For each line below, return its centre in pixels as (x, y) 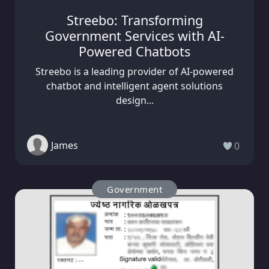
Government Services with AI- (134, 36)
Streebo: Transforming (134, 20)
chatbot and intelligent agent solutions (134, 86)
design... (134, 101)
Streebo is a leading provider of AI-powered (134, 72)
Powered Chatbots (134, 52)
